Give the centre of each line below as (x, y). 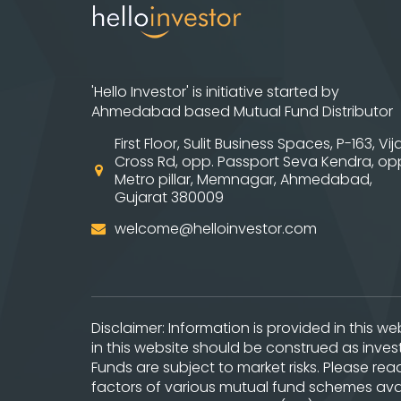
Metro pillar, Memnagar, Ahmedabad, (243, 180)
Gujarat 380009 (169, 198)
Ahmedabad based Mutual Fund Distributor (242, 112)
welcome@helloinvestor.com (216, 229)
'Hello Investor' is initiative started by (215, 92)
